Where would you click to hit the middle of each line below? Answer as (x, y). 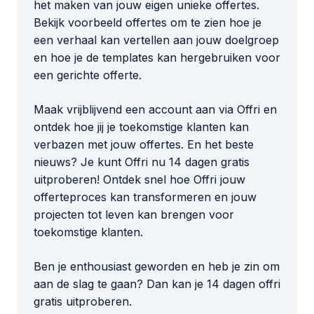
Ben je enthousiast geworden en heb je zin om (157, 267)
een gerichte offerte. (88, 75)
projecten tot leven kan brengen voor (134, 215)
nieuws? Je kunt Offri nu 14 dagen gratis (142, 162)
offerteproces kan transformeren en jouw (145, 197)
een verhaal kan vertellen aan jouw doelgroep (156, 40)
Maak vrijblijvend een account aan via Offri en (155, 110)
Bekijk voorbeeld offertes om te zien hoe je (148, 23)
